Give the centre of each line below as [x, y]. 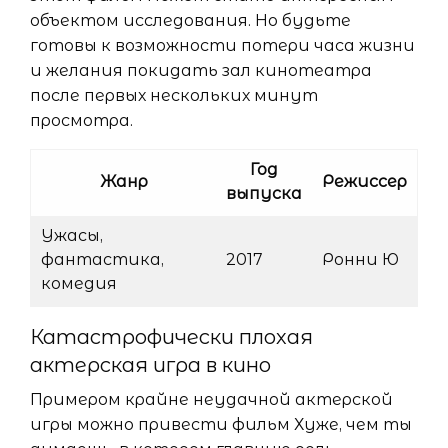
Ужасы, [72, 236]
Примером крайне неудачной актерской [211, 400]
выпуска [264, 194]
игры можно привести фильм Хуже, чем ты [221, 425]
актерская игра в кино [150, 365]
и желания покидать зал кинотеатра [201, 71]
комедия [79, 284]
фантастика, [102, 260]
